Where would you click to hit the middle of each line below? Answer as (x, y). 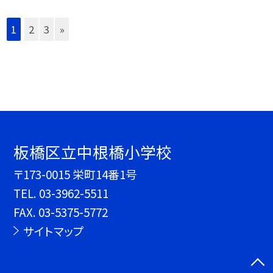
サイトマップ (53, 231)
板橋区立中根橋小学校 (93, 152)
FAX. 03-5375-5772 (61, 212)
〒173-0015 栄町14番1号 (76, 174)
